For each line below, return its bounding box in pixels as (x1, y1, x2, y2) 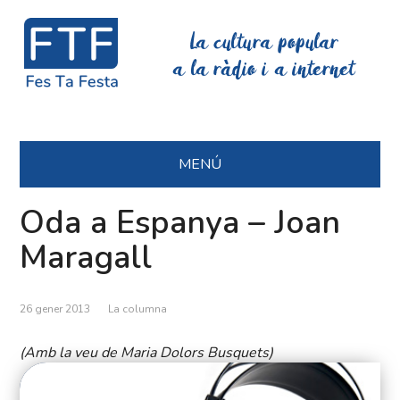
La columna (108, 302, 168, 317)
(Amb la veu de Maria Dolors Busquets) (20, 343, 274, 363)
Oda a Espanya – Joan (20, 201, 341, 246)
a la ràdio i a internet (173, 57, 356, 84)
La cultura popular (190, 30, 339, 57)
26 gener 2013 (20, 302, 91, 317)
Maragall (20, 236, 153, 280)
